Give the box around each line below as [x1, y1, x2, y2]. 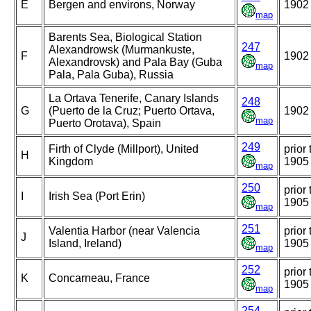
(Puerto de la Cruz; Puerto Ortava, [49, 105, 215, 117]
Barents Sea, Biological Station [49, 31, 202, 44]
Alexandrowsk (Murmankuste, [49, 44, 194, 56]
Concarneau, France [49, 272, 150, 285]
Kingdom [49, 155, 93, 168]
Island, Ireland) [49, 237, 121, 250]
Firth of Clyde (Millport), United [49, 143, 199, 155]
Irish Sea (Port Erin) [49, 190, 145, 203]
